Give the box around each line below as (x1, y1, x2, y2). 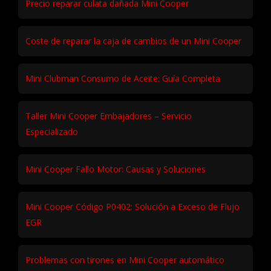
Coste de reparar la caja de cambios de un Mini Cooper (25, 34, 241, 47)
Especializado (25, 125, 78, 137)
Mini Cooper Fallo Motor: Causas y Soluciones (25, 163, 206, 175)
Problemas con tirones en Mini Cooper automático (25, 253, 224, 266)
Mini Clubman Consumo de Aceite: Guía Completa (25, 72, 220, 84)
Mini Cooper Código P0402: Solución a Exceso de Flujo (25, 200, 240, 212)
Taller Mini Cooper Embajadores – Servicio (25, 109, 192, 122)
